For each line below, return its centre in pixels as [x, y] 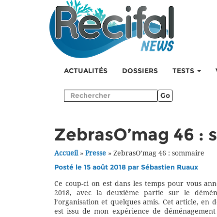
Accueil [66, 153]
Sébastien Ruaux [170, 167]
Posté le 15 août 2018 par [98, 167]
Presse [96, 153]
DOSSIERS [140, 71]
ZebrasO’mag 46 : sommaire [159, 153]
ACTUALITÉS [86, 71]
